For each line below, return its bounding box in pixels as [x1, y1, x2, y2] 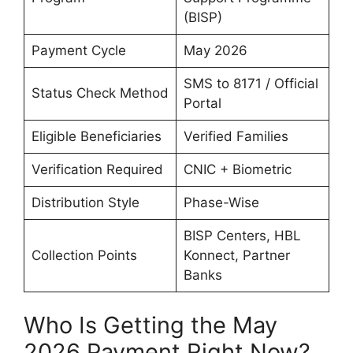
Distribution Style [31, 194, 139, 210]
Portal [183, 95, 221, 111]
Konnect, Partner [183, 247, 290, 263]
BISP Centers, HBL [183, 227, 301, 243]
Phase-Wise [183, 194, 259, 210]
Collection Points [31, 247, 137, 263]
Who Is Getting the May [24, 311, 277, 340]
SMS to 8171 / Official [183, 75, 318, 91]
